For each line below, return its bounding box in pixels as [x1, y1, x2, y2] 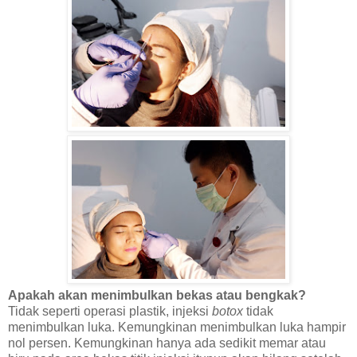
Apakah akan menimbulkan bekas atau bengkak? [8, 288, 306, 303]
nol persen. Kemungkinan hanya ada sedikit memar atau [8, 336, 326, 351]
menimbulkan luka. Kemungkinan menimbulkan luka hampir [8, 320, 346, 335]
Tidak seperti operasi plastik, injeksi [8, 304, 212, 319]
